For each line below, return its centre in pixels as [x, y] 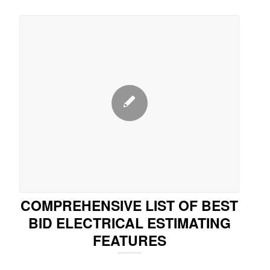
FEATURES [129, 240]
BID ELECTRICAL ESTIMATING [129, 222]
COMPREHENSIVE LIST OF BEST [130, 205]
